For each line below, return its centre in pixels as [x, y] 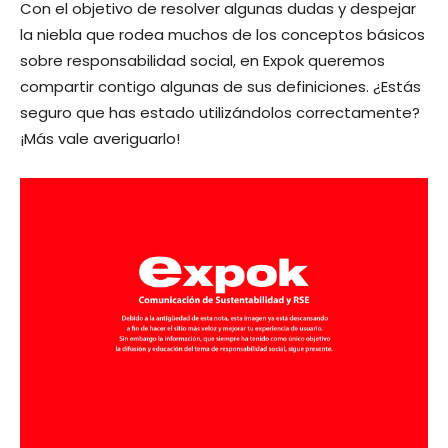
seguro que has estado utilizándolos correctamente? [220, 112]
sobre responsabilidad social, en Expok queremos [202, 60]
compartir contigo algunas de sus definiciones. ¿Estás [220, 86]
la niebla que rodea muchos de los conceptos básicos [222, 34]
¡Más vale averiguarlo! [100, 138]
